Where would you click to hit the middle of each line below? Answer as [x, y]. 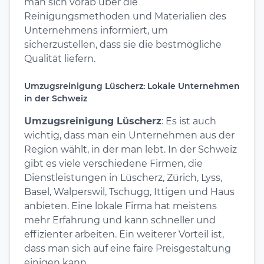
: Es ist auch [189, 121]
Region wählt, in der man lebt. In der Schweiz [131, 149]
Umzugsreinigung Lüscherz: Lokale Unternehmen [132, 86]
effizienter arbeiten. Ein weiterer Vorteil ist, [124, 234]
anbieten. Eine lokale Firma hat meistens [121, 206]
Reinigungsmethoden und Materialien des [125, 16]
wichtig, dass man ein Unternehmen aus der [129, 135]
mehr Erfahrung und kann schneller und [120, 220]
